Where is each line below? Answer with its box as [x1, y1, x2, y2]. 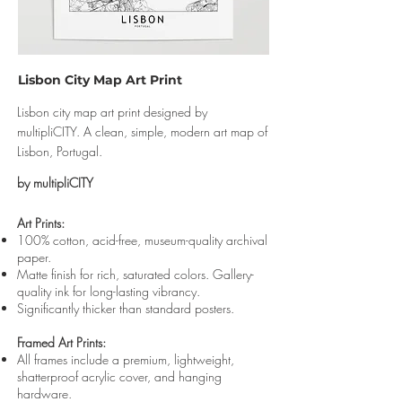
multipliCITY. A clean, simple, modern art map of [17, 123, 267, 140]
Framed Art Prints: [17, 334, 106, 351]
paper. [17, 249, 51, 266]
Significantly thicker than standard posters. [17, 300, 234, 317]
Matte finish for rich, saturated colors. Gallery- [17, 266, 254, 283]
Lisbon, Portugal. [17, 143, 102, 160]
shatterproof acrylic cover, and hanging [17, 368, 222, 385]
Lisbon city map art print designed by [17, 103, 207, 120]
